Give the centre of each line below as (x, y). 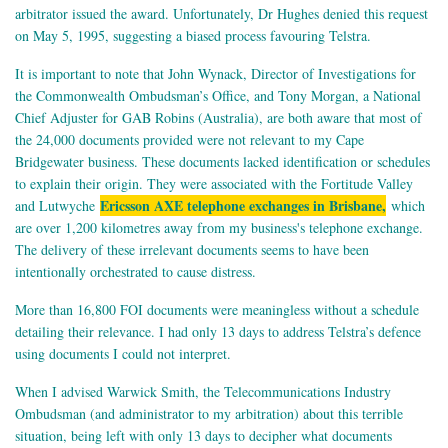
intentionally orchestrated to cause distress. (135, 272)
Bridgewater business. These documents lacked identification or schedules (222, 162)
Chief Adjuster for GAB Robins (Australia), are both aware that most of (218, 118)
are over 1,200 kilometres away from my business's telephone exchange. (219, 228)
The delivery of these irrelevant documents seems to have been (192, 250)
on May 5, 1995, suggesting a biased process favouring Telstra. (193, 36)
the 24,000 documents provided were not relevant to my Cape (189, 140)
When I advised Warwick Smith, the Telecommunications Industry (203, 392)
